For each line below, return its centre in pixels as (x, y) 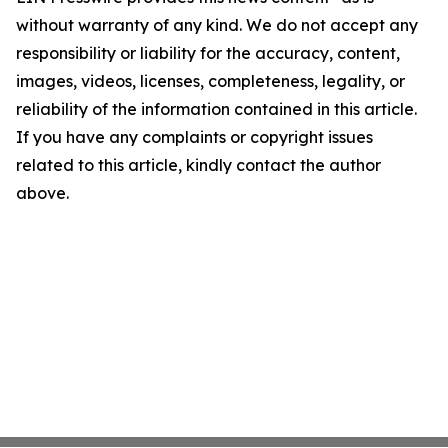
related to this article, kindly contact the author (198, 165)
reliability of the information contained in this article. (216, 109)
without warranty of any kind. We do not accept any (217, 25)
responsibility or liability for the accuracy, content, (208, 53)
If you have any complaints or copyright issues (194, 137)
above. (42, 193)
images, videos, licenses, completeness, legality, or (210, 81)
